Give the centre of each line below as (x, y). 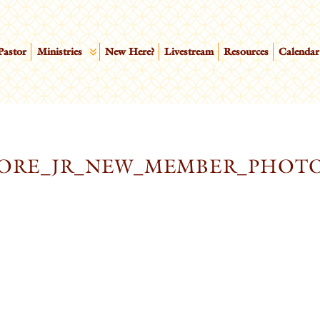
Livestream (189, 52)
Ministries (59, 52)
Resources (246, 52)
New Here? (129, 52)
